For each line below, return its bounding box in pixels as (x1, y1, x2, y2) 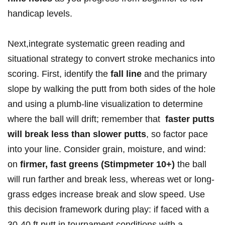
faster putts (165, 114, 214, 125)
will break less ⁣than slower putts (8, 129, 146, 140)
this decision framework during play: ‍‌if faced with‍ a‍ (8, 204, 209, 215)
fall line (110, 69, 142, 79)
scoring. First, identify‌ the (8, 69, 110, 79)
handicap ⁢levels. (8, 9, 72, 19)
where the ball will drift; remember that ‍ (8, 114, 165, 125)
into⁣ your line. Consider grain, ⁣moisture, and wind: (8, 144, 206, 155)
